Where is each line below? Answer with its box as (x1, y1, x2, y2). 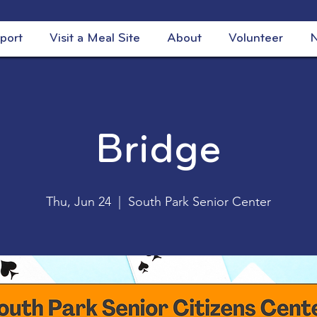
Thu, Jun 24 (46, 194, 111, 209)
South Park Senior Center (128, 194, 271, 209)
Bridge (96, 130, 221, 173)
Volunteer (228, 32, 283, 45)
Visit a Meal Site (49, 32, 140, 45)
